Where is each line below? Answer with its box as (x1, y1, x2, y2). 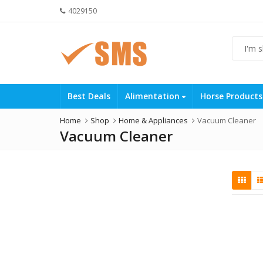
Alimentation (125, 90, 182, 102)
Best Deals (68, 90, 110, 102)
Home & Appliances (119, 115, 188, 126)
